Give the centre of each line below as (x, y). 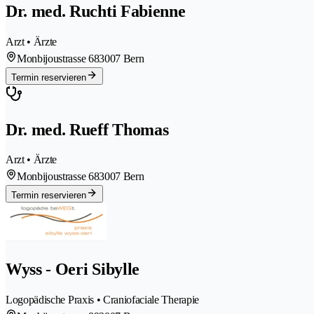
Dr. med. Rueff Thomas (87, 129)
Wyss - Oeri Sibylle (73, 269)
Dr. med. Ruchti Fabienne (96, 11)
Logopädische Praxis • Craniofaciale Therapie (102, 300)
